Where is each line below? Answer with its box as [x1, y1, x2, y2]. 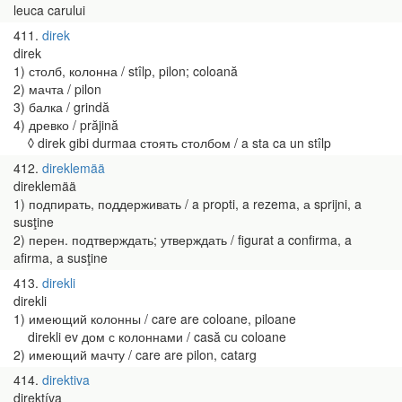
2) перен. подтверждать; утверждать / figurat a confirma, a [13, 231, 352, 249]
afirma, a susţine [13, 249, 108, 267]
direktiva [42, 371, 90, 389]
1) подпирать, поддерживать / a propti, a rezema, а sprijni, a [13, 195, 362, 213]
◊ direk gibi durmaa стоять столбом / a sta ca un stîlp [13, 134, 331, 152]
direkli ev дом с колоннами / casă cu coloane [13, 328, 286, 345]
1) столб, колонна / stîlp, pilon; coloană [13, 62, 238, 80]
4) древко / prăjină [13, 116, 118, 134]
